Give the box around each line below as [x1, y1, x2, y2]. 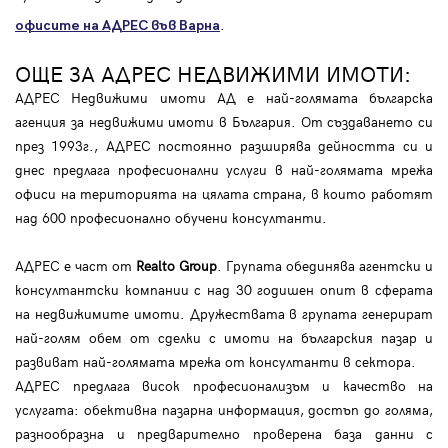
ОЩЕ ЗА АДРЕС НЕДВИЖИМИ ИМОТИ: [15, 57, 411, 88]
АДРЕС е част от [15, 255, 136, 275]
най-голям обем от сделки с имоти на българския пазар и [15, 327, 433, 347]
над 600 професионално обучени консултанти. [15, 207, 327, 227]
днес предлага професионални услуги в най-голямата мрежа [15, 159, 433, 179]
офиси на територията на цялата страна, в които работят [15, 183, 433, 203]
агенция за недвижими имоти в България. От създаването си [15, 111, 433, 131]
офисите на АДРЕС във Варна [15, 16, 220, 34]
